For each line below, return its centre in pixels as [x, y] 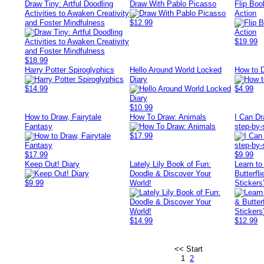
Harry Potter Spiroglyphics [70, 70]
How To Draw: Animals [168, 117]
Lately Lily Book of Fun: [171, 164]
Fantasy [39, 126]
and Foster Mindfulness [65, 23]
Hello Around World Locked [176, 70]
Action [246, 13]
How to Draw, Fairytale [63, 117]
